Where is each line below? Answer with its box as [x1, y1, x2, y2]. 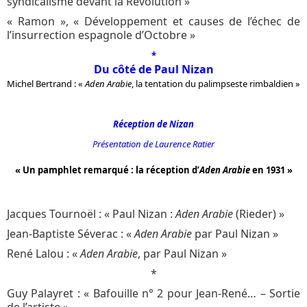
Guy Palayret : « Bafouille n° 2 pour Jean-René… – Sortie [7, 285, 300, 301]
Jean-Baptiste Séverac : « [7, 225, 134, 241]
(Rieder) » [233, 206, 284, 221]
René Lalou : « [7, 245, 80, 261]
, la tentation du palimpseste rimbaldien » [132, 77, 300, 90]
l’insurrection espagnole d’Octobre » [7, 27, 195, 42]
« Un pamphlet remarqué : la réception [14, 163, 192, 176]
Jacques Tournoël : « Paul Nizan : [7, 206, 175, 221]
